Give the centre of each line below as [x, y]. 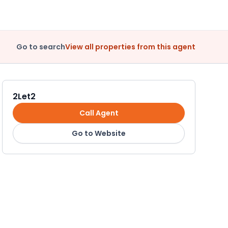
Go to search [41, 47]
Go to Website [99, 133]
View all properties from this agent [130, 47]
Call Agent [99, 113]
